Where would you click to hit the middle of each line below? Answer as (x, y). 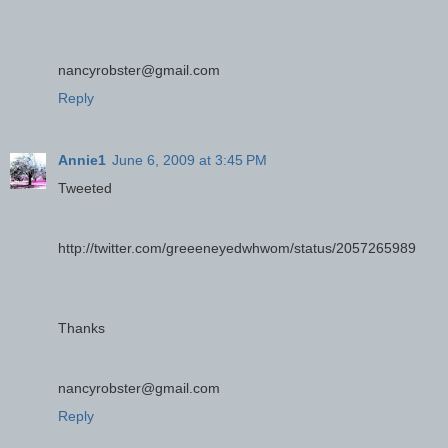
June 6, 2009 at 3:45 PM (189, 159)
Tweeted (85, 187)
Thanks (81, 327)
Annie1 (82, 159)
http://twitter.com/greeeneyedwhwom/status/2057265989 (237, 247)
